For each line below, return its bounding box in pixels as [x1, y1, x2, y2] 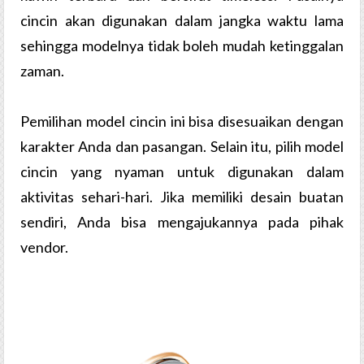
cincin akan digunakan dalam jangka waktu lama [20, 11, 344, 30]
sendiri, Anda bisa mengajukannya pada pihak [20, 213, 344, 232]
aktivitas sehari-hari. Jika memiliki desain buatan [20, 188, 344, 206]
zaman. [20, 62, 67, 80]
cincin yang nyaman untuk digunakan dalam [20, 162, 344, 181]
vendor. [20, 238, 71, 257]
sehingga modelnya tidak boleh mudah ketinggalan [20, 37, 344, 55]
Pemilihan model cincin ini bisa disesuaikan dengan [20, 112, 344, 131]
